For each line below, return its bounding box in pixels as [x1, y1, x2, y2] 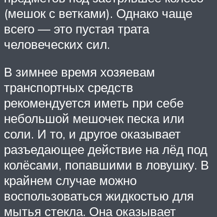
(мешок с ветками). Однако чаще [4, 5, 192, 21]
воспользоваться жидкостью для [4, 188, 194, 204]
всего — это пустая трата [4, 20, 149, 36]
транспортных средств [4, 79, 133, 95]
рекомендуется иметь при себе [4, 95, 184, 111]
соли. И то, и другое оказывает [4, 126, 181, 142]
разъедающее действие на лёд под [4, 141, 207, 157]
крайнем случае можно [4, 172, 137, 188]
